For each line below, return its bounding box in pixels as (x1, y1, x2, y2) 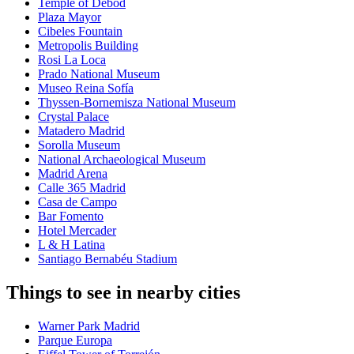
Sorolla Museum (38, 138, 120, 153)
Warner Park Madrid (38, 319, 140, 333)
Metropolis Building (38, 39, 138, 53)
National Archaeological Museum (38, 153, 205, 167)
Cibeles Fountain (38, 24, 122, 39)
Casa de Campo (38, 195, 117, 209)
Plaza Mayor (38, 10, 101, 24)
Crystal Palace (38, 110, 109, 124)
